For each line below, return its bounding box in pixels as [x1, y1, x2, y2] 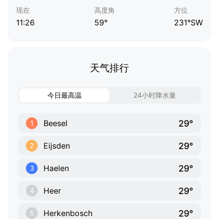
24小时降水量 [133, 91, 176, 100]
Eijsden [44, 141, 70, 151]
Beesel [44, 118, 67, 129]
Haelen [44, 163, 69, 174]
